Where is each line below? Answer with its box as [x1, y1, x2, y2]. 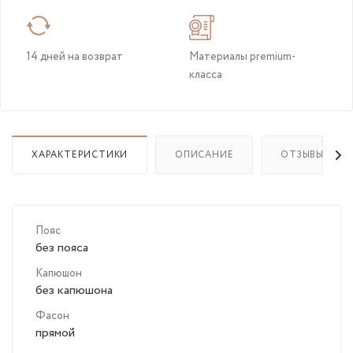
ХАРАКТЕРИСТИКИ [32, 148, 128, 162]
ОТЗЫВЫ [281, 148, 325, 162]
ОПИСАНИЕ [175, 148, 234, 162]
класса [189, 67, 222, 83]
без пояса [35, 239, 88, 258]
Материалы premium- [189, 49, 295, 65]
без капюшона [35, 281, 113, 300]
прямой [35, 324, 75, 343]
